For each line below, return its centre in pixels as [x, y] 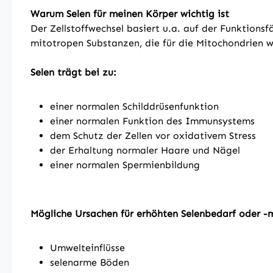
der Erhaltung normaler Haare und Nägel [145, 150]
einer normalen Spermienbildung [125, 165]
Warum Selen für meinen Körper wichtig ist [130, 14]
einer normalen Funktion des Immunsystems [152, 121]
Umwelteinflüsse [87, 248]
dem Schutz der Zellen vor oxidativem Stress [153, 136]
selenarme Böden [90, 262]
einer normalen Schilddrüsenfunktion [134, 106]
